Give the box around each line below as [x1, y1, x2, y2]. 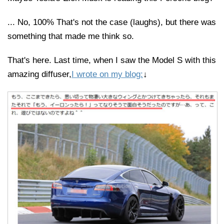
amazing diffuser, [7, 69, 71, 79]
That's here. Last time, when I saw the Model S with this [7, 55, 216, 65]
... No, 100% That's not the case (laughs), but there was [7, 17, 216, 27]
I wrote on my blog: [71, 69, 143, 79]
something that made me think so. [7, 31, 134, 41]
